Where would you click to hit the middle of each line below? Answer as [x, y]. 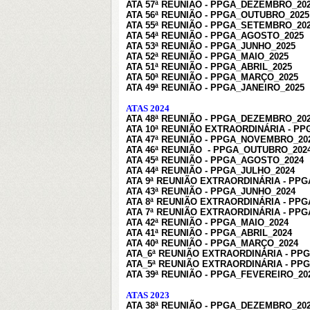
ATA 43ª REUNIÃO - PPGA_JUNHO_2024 [211, 191]
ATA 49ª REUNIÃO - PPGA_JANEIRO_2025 [215, 88]
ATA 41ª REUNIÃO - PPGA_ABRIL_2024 [209, 233]
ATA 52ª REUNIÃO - [167, 56]
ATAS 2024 [148, 108]
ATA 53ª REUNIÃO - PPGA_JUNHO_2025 [211, 46]
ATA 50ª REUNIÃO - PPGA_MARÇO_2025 [212, 77]
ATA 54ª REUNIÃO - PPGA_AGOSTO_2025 [215, 36]
